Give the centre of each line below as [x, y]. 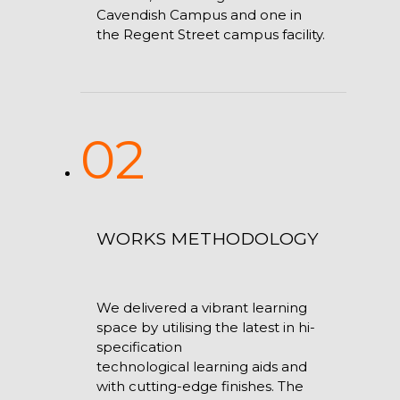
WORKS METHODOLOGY [207, 238]
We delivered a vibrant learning [201, 307]
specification [139, 346]
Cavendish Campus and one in [199, 15]
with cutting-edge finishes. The [200, 386]
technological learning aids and [201, 366]
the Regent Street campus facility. [210, 35]
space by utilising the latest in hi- [205, 327]
